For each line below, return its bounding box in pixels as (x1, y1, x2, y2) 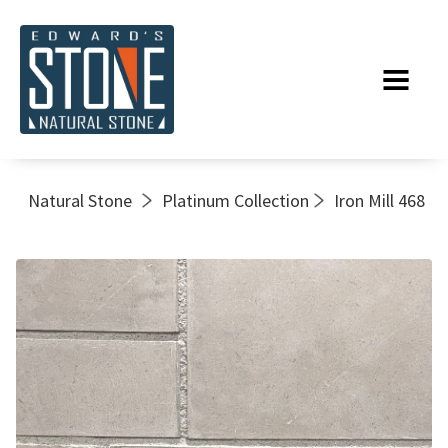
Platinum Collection (162, 188, 309, 212)
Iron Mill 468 (334, 188, 425, 212)
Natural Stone (28, 188, 132, 212)
